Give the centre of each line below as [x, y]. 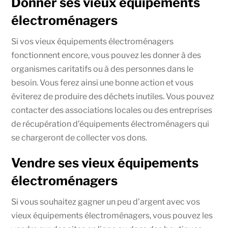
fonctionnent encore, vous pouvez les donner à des [106, 55]
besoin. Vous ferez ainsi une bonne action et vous [103, 82]
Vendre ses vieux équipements [105, 163]
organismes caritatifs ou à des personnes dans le [103, 69]
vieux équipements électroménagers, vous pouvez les [112, 215]
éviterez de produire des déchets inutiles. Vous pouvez [113, 96]
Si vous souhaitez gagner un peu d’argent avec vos [106, 202]
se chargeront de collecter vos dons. [79, 137]
